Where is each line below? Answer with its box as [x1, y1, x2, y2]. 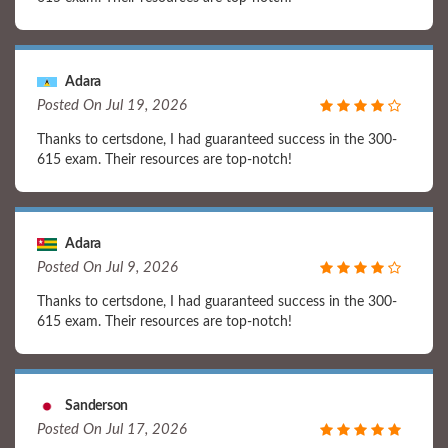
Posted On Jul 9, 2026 [37, 260, 178, 275]
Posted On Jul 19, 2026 [37, 98, 187, 113]
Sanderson [57, 399, 128, 413]
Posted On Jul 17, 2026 [37, 422, 187, 437]
